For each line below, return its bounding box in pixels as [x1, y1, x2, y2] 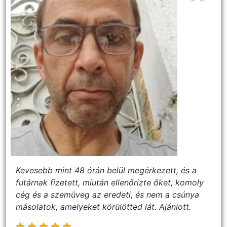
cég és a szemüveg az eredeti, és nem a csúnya [16, 190, 199, 200]
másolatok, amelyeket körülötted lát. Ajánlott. [16, 202, 191, 212]
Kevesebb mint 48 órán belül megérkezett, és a [16, 165, 197, 176]
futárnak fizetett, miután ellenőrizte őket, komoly [16, 177, 204, 188]
